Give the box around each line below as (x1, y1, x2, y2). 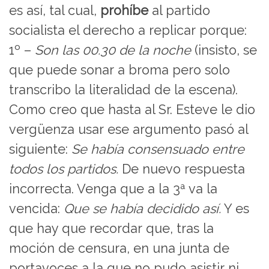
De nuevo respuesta (118, 162, 245, 177)
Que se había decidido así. (64, 201, 221, 217)
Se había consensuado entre (71, 142, 244, 157)
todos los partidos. (9, 162, 118, 177)
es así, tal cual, (9, 3, 100, 19)
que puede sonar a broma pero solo (9, 62, 230, 78)
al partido (148, 3, 210, 19)
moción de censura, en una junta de (9, 241, 229, 256)
